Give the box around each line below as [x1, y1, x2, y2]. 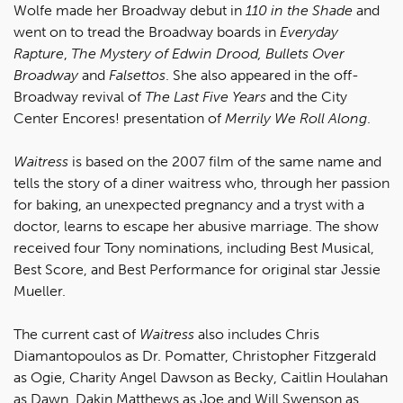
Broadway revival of [13, 88, 145, 105]
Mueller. [13, 282, 66, 300]
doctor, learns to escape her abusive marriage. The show [13, 218, 379, 235]
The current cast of [13, 326, 139, 343]
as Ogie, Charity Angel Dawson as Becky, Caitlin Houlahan [13, 369, 388, 386]
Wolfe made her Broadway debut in [13, 2, 246, 19]
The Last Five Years [145, 88, 266, 105]
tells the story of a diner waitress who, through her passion [13, 175, 390, 192]
